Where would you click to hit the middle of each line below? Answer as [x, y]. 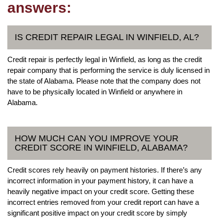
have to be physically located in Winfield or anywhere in [95, 91]
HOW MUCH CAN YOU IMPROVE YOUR [97, 138]
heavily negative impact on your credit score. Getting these [101, 191]
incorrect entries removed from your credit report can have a [103, 202]
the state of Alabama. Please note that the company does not [104, 81]
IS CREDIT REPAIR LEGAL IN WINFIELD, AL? [107, 37]
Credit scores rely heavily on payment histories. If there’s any [105, 170]
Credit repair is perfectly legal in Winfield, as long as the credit [105, 59]
